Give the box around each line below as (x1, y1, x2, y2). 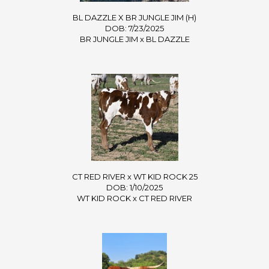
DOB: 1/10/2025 (106, 182, 163, 192)
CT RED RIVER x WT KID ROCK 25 (71, 171, 198, 181)
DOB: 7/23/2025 (105, 23, 164, 33)
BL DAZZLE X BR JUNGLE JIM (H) (73, 12, 196, 22)
